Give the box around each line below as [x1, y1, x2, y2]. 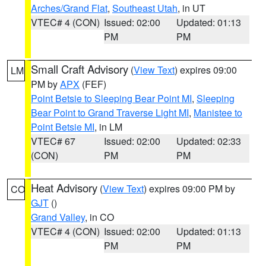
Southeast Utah [112, 1, 178, 15]
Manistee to [194, 106, 242, 119]
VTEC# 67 [31, 134, 75, 148]
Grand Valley [31, 210, 85, 224]
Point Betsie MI [31, 120, 94, 134]
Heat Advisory [31, 180, 97, 195]
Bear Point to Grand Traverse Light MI [31, 106, 189, 119]
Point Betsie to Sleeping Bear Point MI [31, 91, 192, 105]
